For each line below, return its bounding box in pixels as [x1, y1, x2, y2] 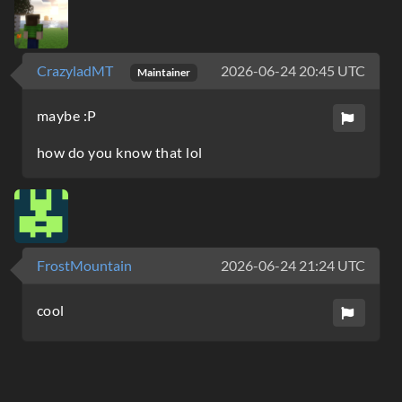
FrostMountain [37, 257, 132, 275]
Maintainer [136, 66, 190, 79]
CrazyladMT [37, 62, 116, 79]
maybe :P [37, 107, 97, 125]
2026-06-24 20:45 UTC [221, 62, 365, 79]
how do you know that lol [37, 144, 203, 162]
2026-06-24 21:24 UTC [221, 257, 365, 275]
